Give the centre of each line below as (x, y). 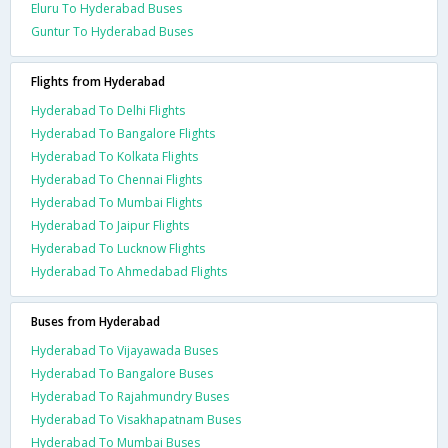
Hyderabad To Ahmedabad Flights (129, 271)
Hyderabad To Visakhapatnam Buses (136, 419)
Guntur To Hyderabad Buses (112, 31)
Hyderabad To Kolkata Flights (114, 156)
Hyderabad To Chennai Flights (116, 179)
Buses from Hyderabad (95, 321)
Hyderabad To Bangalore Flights (123, 133)
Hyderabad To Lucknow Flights (118, 248)
